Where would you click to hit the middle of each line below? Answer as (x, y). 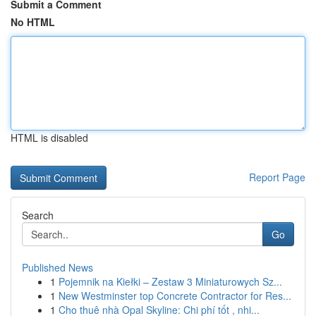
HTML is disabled (49, 138)
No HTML (33, 22)
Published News (57, 267)
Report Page (277, 177)
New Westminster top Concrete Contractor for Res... (175, 296)
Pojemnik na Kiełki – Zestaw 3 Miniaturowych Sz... (170, 281)
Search (38, 215)
